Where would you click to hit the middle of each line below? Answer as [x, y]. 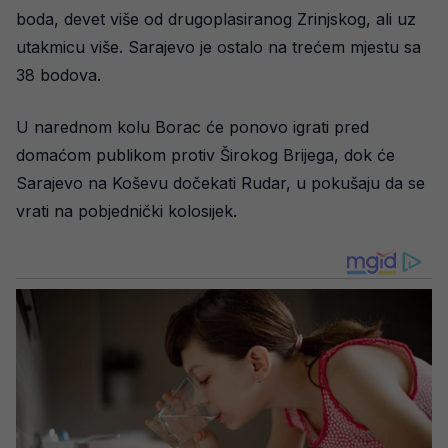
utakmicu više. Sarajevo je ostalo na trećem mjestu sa [218, 46]
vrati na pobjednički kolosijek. [126, 210]
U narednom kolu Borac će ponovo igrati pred [192, 126]
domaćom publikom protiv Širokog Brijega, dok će [205, 154]
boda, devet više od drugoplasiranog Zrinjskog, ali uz [216, 18]
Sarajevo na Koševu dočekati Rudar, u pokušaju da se [220, 182]
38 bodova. [58, 74]
